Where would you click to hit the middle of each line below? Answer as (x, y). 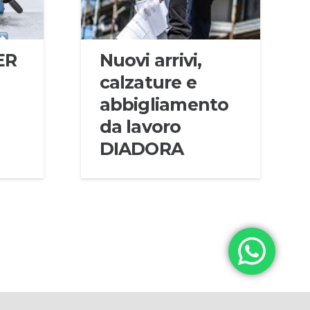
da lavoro (140, 127)
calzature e (148, 83)
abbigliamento (164, 105)
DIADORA (142, 149)
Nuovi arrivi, (151, 61)
